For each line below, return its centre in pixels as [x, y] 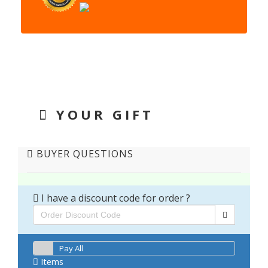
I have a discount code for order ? [115, 198]
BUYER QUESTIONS [83, 154]
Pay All [71, 248]
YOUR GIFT [102, 114]
